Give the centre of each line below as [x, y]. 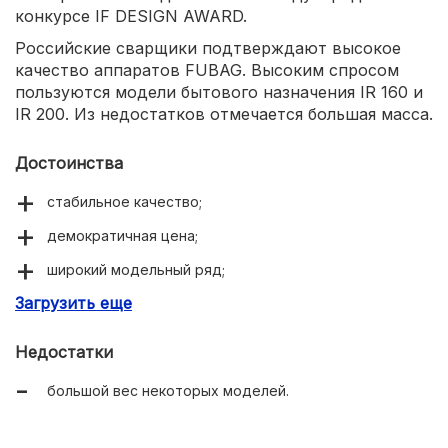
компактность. [97, 303]
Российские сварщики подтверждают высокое [208, 47]
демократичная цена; [122, 235]
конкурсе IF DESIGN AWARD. [131, 15]
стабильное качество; [124, 201]
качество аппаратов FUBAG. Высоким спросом [207, 69]
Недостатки [64, 351]
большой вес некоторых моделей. [168, 390]
